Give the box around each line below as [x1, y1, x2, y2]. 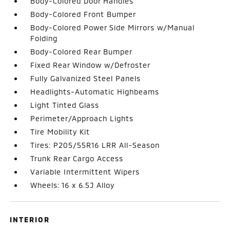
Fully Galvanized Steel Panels [30, 73, 141, 83]
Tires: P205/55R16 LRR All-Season [30, 140, 160, 149]
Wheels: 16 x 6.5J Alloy [30, 180, 115, 189]
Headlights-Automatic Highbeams [30, 87, 160, 96]
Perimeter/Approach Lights [30, 113, 134, 123]
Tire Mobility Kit [30, 127, 90, 136]
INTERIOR [10, 215, 50, 224]
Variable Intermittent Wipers [30, 167, 140, 176]
